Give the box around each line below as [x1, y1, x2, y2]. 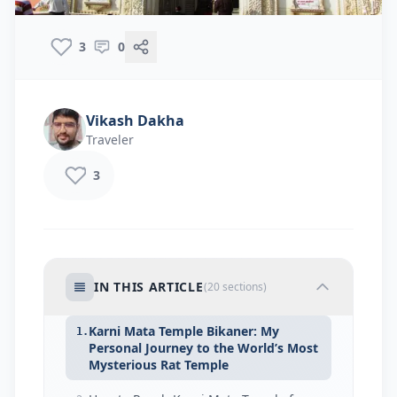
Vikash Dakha [86, 111, 184, 130]
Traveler [86, 131, 134, 148]
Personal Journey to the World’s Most [89, 339, 318, 356]
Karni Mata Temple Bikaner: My [89, 323, 279, 339]
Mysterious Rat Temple [89, 356, 229, 373]
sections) [219, 279, 267, 294]
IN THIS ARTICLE [94, 278, 204, 295]
